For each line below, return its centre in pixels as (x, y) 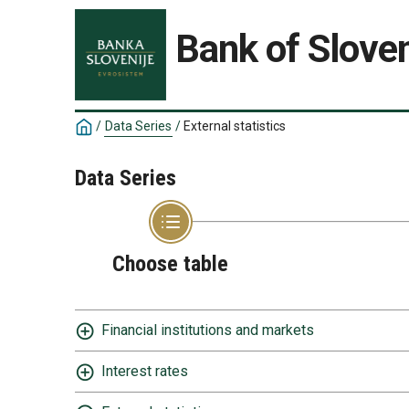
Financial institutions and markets (208, 330)
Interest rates (145, 371)
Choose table (170, 264)
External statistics (235, 126)
